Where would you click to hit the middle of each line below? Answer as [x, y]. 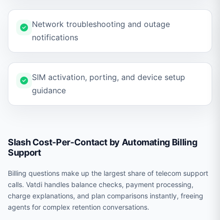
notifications [55, 37]
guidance [49, 90]
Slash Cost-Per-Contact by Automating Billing [103, 142]
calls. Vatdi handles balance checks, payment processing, [101, 184]
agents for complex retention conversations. [79, 207]
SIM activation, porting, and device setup [109, 77]
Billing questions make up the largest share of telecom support [108, 173]
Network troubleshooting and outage [101, 24]
